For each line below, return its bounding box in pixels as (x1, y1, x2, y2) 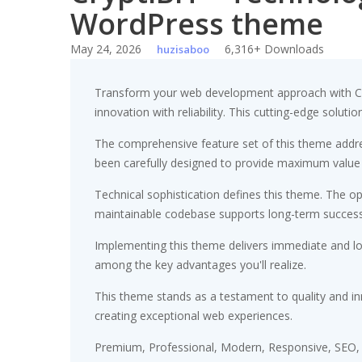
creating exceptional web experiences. (95, 308, 293, 324)
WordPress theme (70, 4, 323, 44)
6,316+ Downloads (225, 41, 324, 57)
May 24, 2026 (70, 41, 141, 57)
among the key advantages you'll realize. (95, 257, 306, 273)
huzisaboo (157, 42, 209, 57)
